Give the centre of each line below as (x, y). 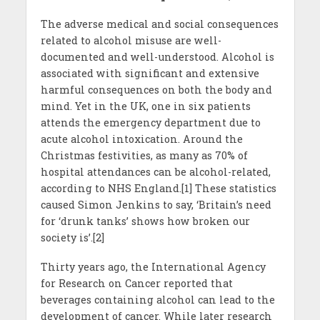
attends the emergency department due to (150, 123)
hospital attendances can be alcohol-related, (155, 172)
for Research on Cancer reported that (136, 284)
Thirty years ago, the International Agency (153, 267)
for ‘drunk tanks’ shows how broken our (145, 221)
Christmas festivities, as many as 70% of (144, 156)
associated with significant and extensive (150, 74)
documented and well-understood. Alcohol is (157, 57)
